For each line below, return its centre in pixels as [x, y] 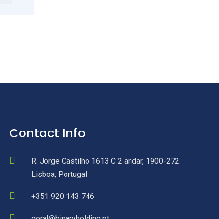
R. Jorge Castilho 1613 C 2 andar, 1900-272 [105, 161]
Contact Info [47, 133]
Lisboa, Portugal [59, 174]
